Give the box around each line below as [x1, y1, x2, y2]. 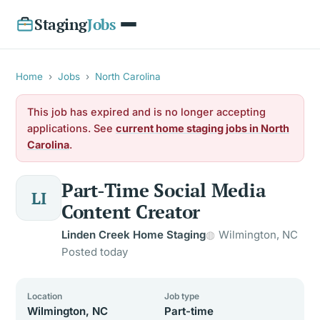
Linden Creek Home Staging [61, 228, 206, 241]
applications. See [27, 122, 116, 134]
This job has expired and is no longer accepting [27, 106, 266, 118]
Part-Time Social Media [61, 178, 266, 202]
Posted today [61, 245, 128, 259]
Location [27, 291, 62, 301]
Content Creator [61, 199, 201, 224]
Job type [164, 291, 199, 301]
